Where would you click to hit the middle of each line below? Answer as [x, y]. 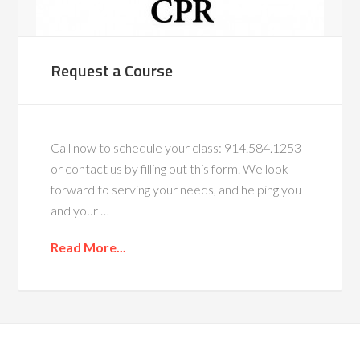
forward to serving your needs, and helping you [176, 189]
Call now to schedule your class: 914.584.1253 [176, 147]
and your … [80, 210]
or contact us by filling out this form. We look [170, 168]
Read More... [89, 247]
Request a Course [112, 70]
